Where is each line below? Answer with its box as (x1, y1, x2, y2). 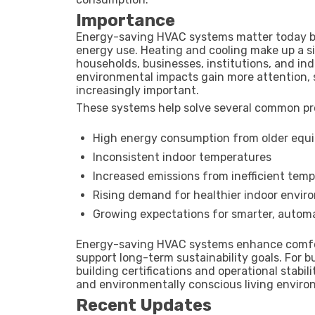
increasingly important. (76, 84, 199, 97)
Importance (76, 11, 175, 30)
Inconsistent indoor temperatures (93, 150, 271, 164)
